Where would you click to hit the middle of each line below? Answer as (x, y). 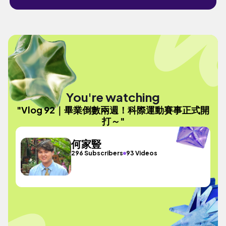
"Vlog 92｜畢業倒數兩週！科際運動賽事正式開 (113, 109)
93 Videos (142, 153)
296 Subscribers (97, 153)
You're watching (113, 97)
